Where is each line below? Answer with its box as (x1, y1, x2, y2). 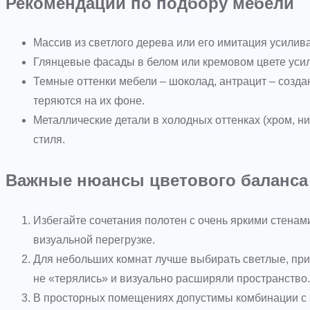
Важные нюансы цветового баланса (6, 171, 308, 190)
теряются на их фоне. (33, 95, 145, 107)
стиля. (33, 134, 65, 146)
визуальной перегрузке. (33, 233, 155, 246)
